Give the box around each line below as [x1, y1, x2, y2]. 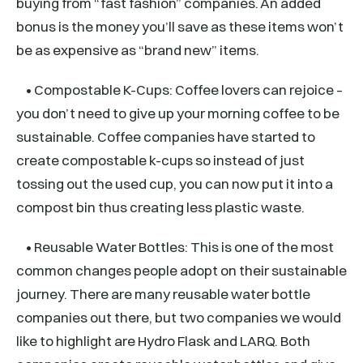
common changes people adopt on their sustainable [16, 262, 347, 280]
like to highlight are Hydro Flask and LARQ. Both [16, 332, 310, 350]
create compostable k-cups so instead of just [16, 152, 305, 169]
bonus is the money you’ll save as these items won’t [16, 18, 344, 36]
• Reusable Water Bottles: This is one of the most [16, 238, 334, 256]
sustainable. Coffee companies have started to [16, 128, 315, 146]
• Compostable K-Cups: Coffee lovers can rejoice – [16, 81, 343, 99]
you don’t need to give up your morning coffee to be [16, 105, 340, 122]
